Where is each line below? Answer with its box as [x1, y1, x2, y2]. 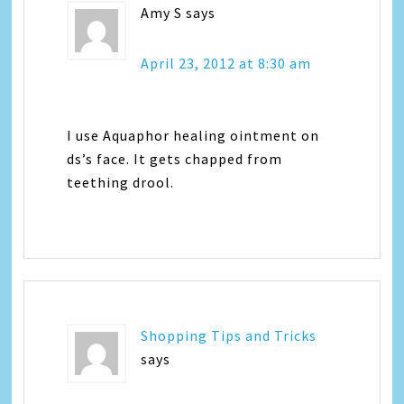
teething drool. [67, 173, 175, 191]
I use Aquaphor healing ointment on [67, 126, 320, 144]
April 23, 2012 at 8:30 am [141, 54, 312, 72]
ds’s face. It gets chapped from [67, 150, 283, 168]
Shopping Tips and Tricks [141, 326, 317, 344]
